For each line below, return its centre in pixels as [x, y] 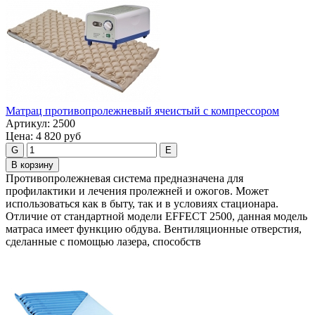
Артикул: [28, 124]
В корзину [32, 165]
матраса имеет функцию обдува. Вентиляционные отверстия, [154, 229]
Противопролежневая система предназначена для [124, 179]
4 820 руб [58, 136]
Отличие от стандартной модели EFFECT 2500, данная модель [156, 217]
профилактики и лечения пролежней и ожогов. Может [137, 191]
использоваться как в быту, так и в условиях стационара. [142, 204]
